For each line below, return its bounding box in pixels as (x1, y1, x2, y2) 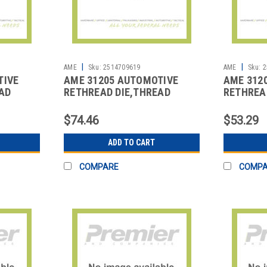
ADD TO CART (108, 137, 156, 147)
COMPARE (79, 162, 119, 172)
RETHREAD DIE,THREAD (64, 85, 170, 98)
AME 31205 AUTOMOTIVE (64, 73, 179, 86)
